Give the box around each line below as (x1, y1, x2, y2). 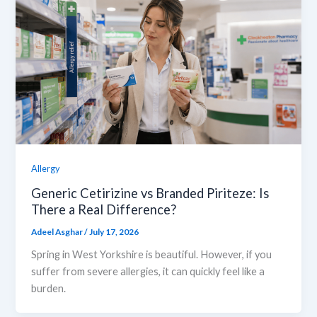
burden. (31, 282, 67, 294)
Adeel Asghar (31, 226, 85, 237)
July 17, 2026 (89, 226, 139, 237)
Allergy (31, 163, 61, 175)
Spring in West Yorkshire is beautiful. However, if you (31, 248, 272, 260)
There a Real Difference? (31, 202, 177, 218)
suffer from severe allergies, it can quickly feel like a (31, 265, 265, 277)
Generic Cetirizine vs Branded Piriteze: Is (31, 185, 270, 202)
